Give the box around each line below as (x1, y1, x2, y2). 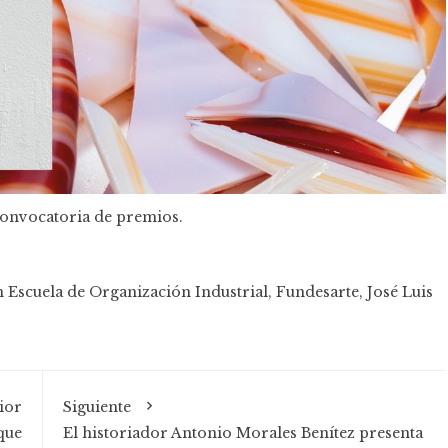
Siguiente (62, 398, 131, 417)
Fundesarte (276, 283, 359, 302)
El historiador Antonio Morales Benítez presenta (62, 424, 423, 443)
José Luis (367, 283, 433, 302)
